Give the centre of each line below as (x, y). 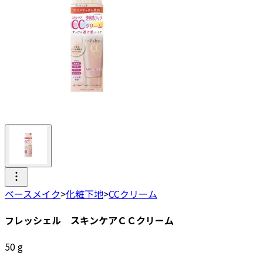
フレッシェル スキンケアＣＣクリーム (89, 220)
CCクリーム (133, 193)
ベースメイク (33, 193)
